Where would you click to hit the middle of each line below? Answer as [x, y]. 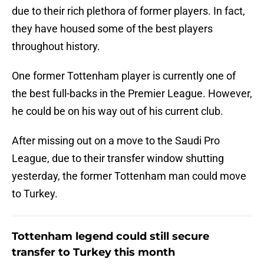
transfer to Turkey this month [93, 253]
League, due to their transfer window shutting [118, 159]
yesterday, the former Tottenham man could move [129, 176]
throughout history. [56, 47]
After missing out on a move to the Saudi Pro [116, 141]
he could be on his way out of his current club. [118, 111]
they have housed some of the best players [112, 29]
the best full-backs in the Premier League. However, [132, 94]
